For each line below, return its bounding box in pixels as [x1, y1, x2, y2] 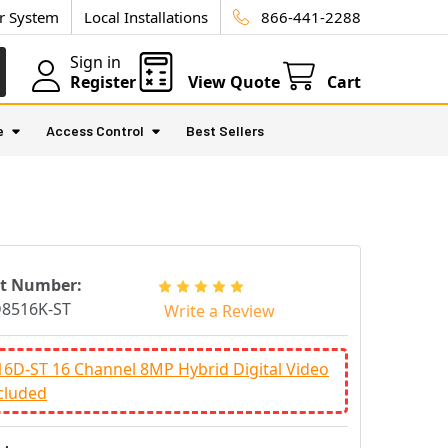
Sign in [70, 51, 121, 73]
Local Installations [84, 7, 208, 27]
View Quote [188, 71, 280, 93]
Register [70, 71, 136, 93]
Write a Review [163, 299, 275, 322]
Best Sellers [186, 122, 264, 139]
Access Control [46, 122, 144, 139]
